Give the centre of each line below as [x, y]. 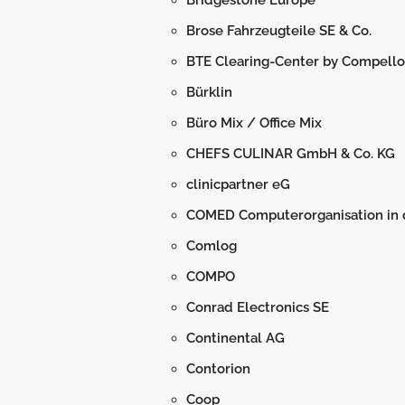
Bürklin [209, 92]
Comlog [212, 246]
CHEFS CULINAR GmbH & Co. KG [291, 154]
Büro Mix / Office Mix [254, 123]
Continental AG [235, 338]
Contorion [218, 369]
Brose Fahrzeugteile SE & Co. [279, 31]
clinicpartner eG [238, 184]
